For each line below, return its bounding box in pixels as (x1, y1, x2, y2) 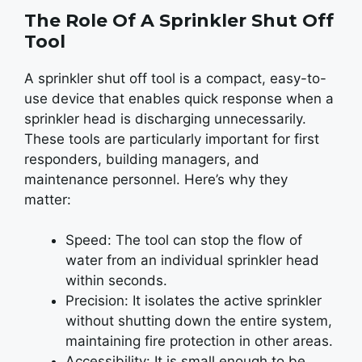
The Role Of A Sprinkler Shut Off (24, 9, 334, 32)
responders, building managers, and (24, 150, 259, 167)
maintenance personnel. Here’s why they (24, 170, 288, 187)
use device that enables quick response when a (24, 90, 334, 107)
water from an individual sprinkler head (65, 252, 319, 268)
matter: (24, 191, 71, 208)
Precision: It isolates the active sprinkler (65, 293, 322, 309)
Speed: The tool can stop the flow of (65, 232, 302, 248)
